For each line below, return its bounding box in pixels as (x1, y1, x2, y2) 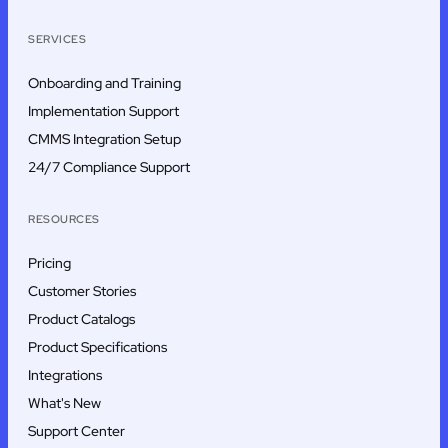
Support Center (28, 422, 125, 441)
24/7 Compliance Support (28, 158, 190, 177)
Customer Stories (28, 282, 136, 301)
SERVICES (28, 31, 86, 47)
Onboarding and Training (28, 74, 181, 93)
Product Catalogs (28, 310, 135, 329)
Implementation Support (28, 102, 179, 121)
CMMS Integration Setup (28, 130, 181, 149)
